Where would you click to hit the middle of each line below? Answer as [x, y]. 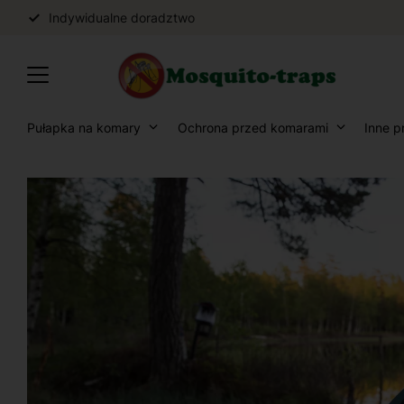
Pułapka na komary [84, 128]
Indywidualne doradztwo [122, 17]
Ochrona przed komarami [252, 128]
